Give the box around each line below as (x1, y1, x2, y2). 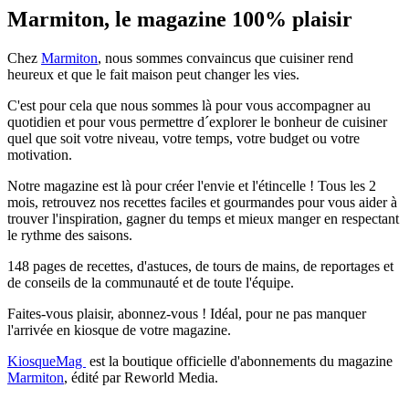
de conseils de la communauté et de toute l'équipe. (7, 274, 294, 290)
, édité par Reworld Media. (64, 369, 218, 385)
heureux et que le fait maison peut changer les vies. (7, 66, 299, 82)
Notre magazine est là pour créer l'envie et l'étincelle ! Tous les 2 (7, 177, 376, 194)
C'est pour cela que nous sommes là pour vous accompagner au (7, 97, 371, 113)
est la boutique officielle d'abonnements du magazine (86, 352, 393, 369)
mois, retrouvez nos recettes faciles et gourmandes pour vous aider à (7, 194, 397, 210)
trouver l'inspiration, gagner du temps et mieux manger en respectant (7, 210, 399, 226)
